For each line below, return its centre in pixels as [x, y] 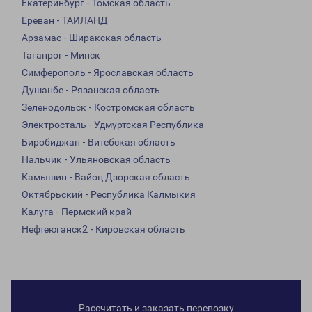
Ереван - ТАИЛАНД [65, 21]
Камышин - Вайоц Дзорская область [106, 177]
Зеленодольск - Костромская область [108, 108]
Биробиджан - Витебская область [99, 142]
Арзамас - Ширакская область [92, 38]
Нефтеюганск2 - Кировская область [103, 229]
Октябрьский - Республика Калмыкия [109, 195]
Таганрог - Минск [61, 55]
